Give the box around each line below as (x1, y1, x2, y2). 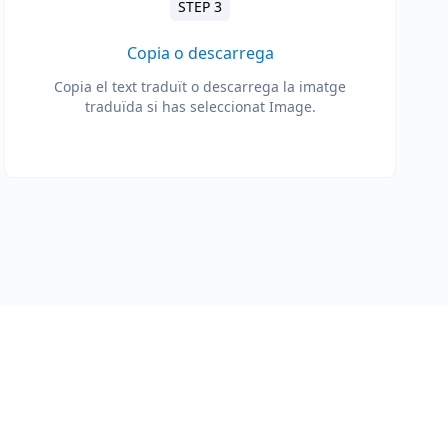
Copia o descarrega (126, 42, 274, 64)
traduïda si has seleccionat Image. (84, 97, 316, 116)
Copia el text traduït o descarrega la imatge (54, 77, 346, 96)
